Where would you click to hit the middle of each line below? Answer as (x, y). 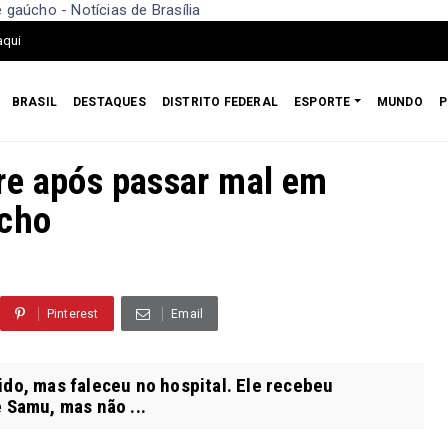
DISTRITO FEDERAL (220, 101)
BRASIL (34, 101)
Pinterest (72, 313)
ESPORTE (322, 101)
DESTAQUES (109, 101)
